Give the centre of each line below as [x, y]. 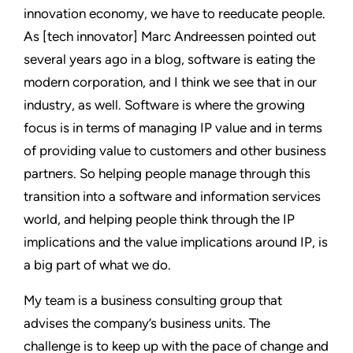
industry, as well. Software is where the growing [164, 104]
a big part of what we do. [97, 264]
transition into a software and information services [172, 196]
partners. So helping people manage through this [167, 173]
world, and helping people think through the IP [159, 219]
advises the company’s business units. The [147, 323]
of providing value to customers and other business [175, 150]
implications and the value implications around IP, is [176, 242]
